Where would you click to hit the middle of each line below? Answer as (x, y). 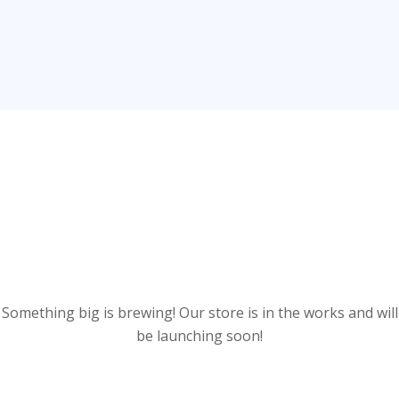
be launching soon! (199, 336)
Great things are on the (199, 221)
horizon (199, 264)
